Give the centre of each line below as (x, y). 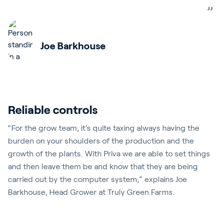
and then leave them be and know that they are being (103, 166)
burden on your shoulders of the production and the (101, 141)
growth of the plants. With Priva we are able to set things (109, 154)
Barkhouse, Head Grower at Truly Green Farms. (91, 192)
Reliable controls (53, 110)
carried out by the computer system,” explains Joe (97, 179)
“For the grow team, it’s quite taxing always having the (104, 128)
